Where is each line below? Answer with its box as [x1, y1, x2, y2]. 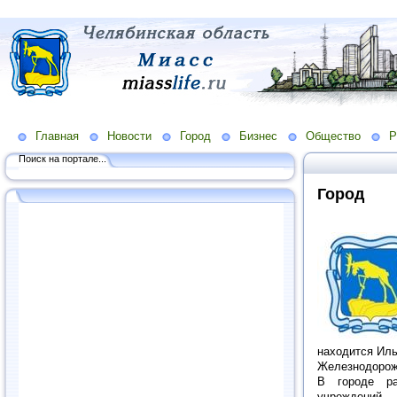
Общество [306, 128, 361, 143]
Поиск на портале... [19, 152, 106, 164]
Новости [107, 128, 152, 143]
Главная [35, 128, 79, 143]
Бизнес [239, 128, 277, 143]
